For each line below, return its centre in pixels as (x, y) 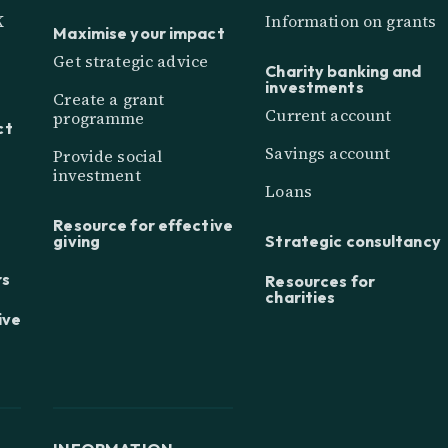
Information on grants (351, 20)
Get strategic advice (131, 60)
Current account (328, 115)
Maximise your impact (139, 32)
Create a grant (109, 99)
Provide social (108, 156)
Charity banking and (343, 70)
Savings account (328, 153)
